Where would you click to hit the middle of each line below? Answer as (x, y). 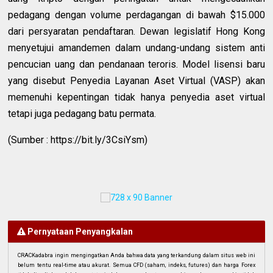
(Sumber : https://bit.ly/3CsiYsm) (78, 140)
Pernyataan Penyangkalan (80, 232)
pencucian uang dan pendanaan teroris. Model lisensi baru (136, 65)
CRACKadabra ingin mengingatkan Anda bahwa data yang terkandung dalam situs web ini (136, 256)
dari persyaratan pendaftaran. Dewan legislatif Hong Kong (136, 32)
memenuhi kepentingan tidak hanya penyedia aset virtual (136, 97)
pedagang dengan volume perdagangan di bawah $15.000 (136, 15)
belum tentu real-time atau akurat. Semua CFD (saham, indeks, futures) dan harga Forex (136, 265)
